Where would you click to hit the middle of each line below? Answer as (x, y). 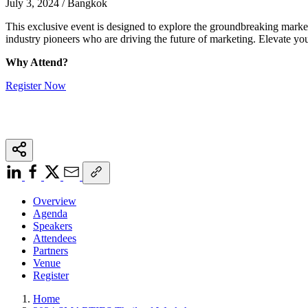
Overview (55, 201)
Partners (51, 250)
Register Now (36, 85)
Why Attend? (37, 62)
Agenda (50, 213)
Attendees (55, 238)
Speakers (53, 225)
